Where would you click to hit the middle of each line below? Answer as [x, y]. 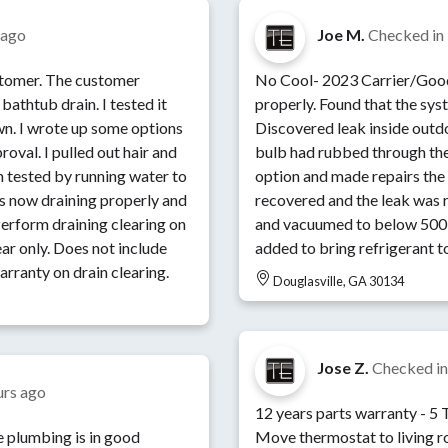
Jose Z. [343, 368]
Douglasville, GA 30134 [338, 281]
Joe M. [341, 35]
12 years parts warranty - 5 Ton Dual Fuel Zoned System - [337, 413]
